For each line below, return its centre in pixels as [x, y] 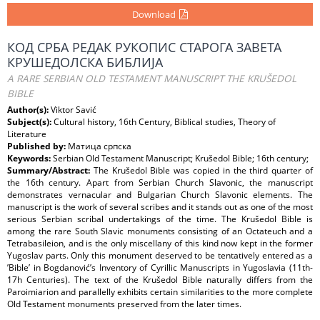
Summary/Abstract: [50, 170]
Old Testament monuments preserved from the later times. [124, 304]
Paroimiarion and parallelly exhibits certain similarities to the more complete [160, 292]
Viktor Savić [74, 110]
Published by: [37, 146]
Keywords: [30, 158]
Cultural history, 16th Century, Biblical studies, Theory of [165, 122]
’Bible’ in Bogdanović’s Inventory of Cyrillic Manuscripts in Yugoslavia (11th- [160, 267]
